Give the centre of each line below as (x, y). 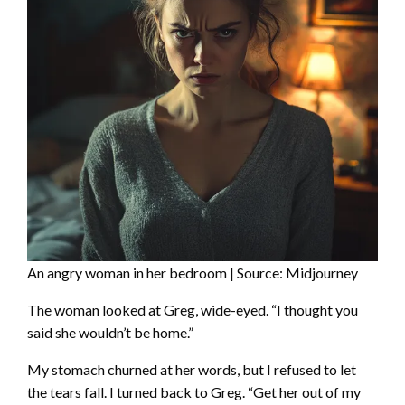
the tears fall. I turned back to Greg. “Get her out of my (194, 391)
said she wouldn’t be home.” (110, 332)
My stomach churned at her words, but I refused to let (192, 369)
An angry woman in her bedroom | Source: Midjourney (193, 272)
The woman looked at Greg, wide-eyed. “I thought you (193, 309)
